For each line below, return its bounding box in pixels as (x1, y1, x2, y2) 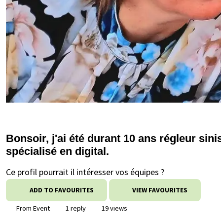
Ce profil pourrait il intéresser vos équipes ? (6, 166, 164, 178)
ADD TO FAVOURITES (29, 185, 94, 194)
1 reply (64, 204, 86, 213)
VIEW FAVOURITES (131, 185, 187, 194)
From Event (15, 204, 50, 213)
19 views (100, 204, 127, 213)
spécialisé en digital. (6, 145, 109, 157)
